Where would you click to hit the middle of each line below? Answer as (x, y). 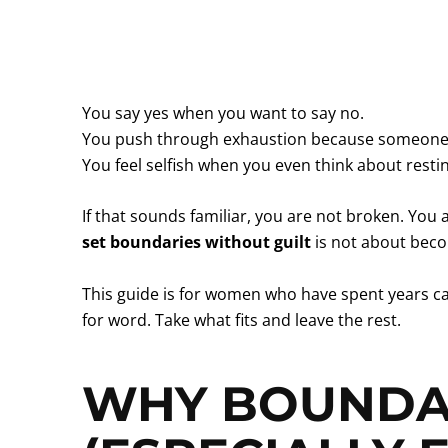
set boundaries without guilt (196, 242)
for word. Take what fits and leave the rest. (241, 319)
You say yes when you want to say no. (223, 112)
